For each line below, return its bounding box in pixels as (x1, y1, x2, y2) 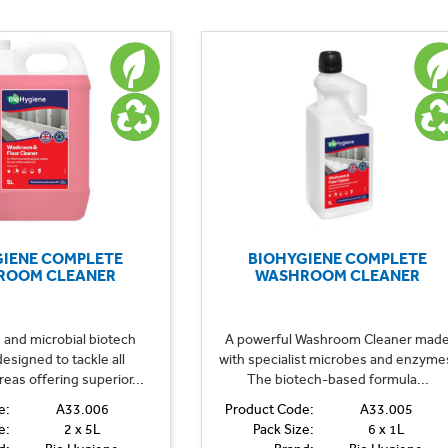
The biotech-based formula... (246, 370, 429, 388)
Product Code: (224, 400, 314, 418)
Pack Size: (252, 420, 314, 438)
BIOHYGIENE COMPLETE (248, 248, 428, 268)
